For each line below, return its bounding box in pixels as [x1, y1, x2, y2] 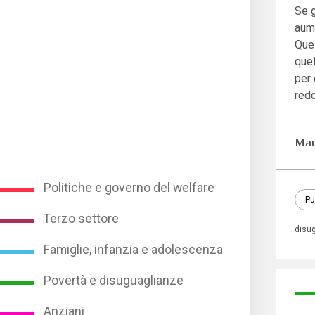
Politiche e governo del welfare [44, 180, 215, 195]
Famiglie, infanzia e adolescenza [44, 242, 224, 257]
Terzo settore [44, 211, 120, 226]
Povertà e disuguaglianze [44, 273, 184, 288]
